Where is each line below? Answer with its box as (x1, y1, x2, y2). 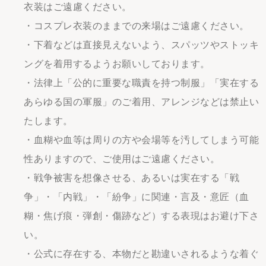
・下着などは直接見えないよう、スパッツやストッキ (24, 39, 259, 51)
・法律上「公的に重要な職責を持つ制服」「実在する (24, 77, 259, 89)
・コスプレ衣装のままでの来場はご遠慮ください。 (24, 20, 249, 32)
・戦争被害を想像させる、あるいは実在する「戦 (24, 172, 239, 184)
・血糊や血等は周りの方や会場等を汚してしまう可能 (24, 134, 259, 146)
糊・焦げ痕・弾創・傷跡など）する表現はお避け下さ (24, 210, 259, 222)
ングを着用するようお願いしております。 (24, 58, 210, 70)
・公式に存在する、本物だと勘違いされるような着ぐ (24, 248, 259, 260)
